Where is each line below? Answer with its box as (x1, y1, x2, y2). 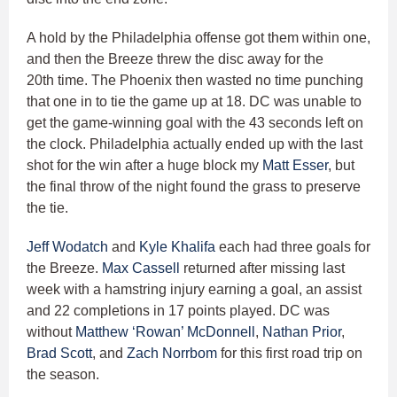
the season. (27, 367, 99, 383)
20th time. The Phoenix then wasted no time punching (27, 73, 363, 89)
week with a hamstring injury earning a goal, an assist (27, 282, 362, 298)
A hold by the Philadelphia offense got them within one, (27, 30, 370, 46)
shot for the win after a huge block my (27, 158, 262, 174)
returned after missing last (180, 261, 345, 276)
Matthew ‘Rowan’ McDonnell (75, 324, 255, 340)
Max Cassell (102, 261, 180, 276)
